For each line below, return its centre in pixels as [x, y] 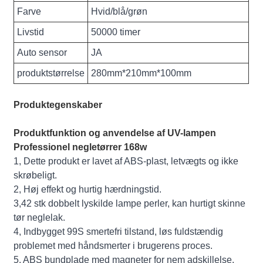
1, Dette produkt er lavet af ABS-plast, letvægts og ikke [126, 161]
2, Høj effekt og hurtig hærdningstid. [88, 189]
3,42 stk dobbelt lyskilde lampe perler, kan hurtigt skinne [130, 203]
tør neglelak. [40, 217]
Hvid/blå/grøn [119, 11]
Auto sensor [42, 52]
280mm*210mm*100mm [141, 73]
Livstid [31, 32]
